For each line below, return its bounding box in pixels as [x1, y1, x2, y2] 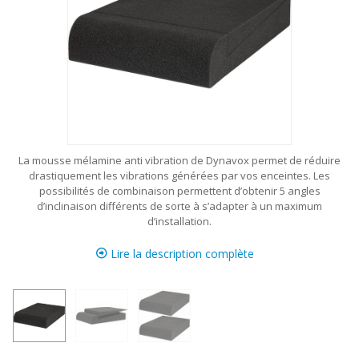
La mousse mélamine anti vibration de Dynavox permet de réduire [18, 153, 341, 167]
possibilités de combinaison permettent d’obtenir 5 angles [38, 184, 321, 198]
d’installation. [147, 214, 212, 228]
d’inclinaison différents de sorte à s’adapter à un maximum [37, 199, 322, 213]
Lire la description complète [107, 246, 254, 261]
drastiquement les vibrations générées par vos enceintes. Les [29, 168, 330, 183]
